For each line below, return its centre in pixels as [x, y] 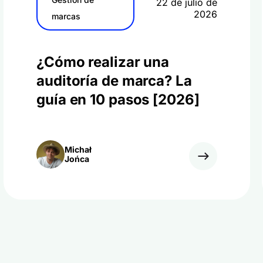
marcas [66, 16]
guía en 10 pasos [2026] [118, 100]
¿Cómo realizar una [103, 62]
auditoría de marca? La [114, 81]
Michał [78, 149]
